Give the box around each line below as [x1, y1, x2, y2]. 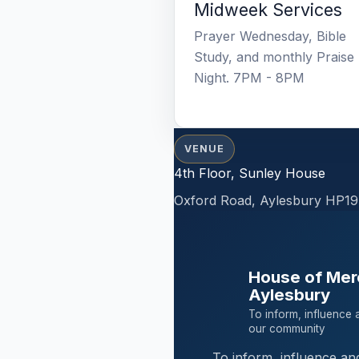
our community [248, 322, 326, 336]
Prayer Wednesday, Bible [194, 27, 346, 44]
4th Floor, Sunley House [174, 165, 325, 182]
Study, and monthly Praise [194, 48, 354, 65]
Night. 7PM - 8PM [194, 69, 305, 86]
